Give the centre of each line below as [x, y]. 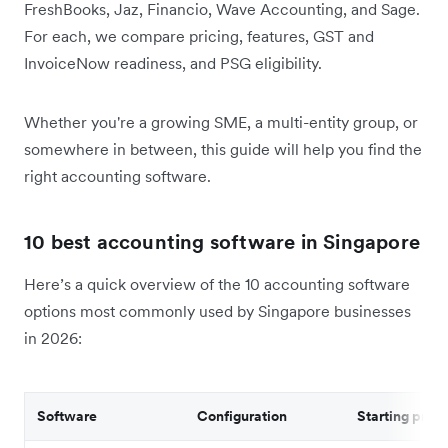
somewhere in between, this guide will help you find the [223, 148]
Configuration [242, 415]
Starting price [401, 415]
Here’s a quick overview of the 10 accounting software [217, 283]
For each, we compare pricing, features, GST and [199, 35]
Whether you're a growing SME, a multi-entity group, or [221, 121]
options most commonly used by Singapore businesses [217, 310]
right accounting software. [117, 175]
